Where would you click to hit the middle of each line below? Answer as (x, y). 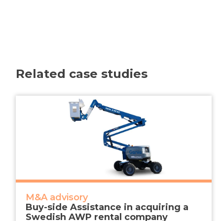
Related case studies (82, 74)
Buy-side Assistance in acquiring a (107, 207)
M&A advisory (57, 198)
